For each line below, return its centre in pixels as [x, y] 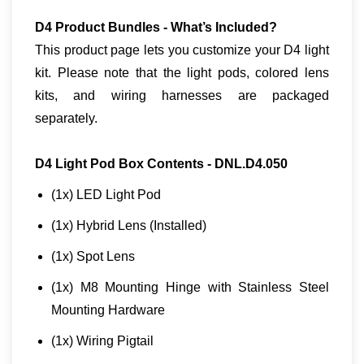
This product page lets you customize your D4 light [182, 50]
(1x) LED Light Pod [108, 195]
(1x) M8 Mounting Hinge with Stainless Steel [190, 287]
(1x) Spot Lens [95, 256]
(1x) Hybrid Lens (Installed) [129, 225]
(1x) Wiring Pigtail [104, 341]
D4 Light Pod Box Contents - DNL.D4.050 [161, 164]
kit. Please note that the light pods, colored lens [182, 73]
